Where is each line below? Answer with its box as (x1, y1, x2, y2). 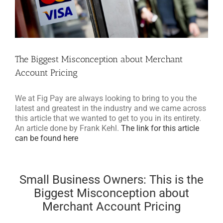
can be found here (15, 133, 78, 143)
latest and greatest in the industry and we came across (15, 104, 206, 113)
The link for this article (121, 123, 199, 133)
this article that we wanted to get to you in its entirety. (15, 113, 201, 123)
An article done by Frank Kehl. (15, 123, 121, 133)
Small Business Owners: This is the (19, 173, 204, 187)
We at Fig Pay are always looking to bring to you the (15, 94, 197, 104)
